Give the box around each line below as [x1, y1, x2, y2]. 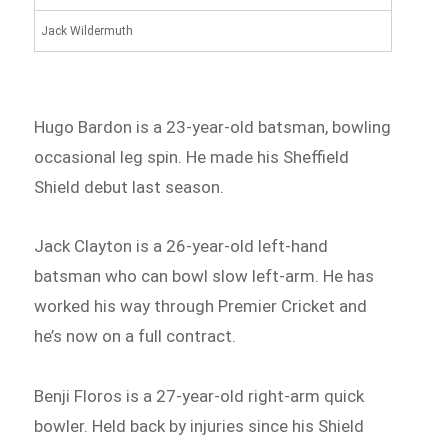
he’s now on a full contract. [34, 326, 237, 347]
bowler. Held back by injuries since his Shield [34, 416, 365, 437]
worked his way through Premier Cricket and [34, 296, 368, 317]
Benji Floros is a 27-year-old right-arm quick [34, 386, 365, 407]
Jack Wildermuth [40, 24, 133, 39]
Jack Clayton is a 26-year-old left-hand [34, 236, 329, 257]
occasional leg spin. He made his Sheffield [34, 146, 350, 167]
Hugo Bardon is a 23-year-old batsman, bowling [34, 116, 392, 137]
